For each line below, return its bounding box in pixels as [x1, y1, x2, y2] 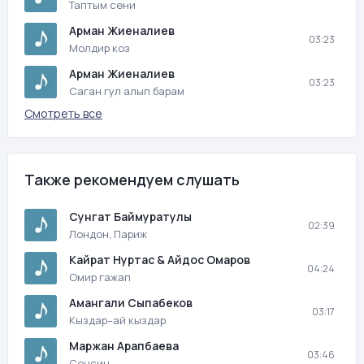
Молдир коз [69, 41, 130, 55]
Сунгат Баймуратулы [69, 209, 192, 224]
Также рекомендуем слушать [24, 170, 240, 189]
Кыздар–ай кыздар [69, 313, 166, 327]
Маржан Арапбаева [69, 338, 179, 353]
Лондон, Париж [69, 227, 147, 241]
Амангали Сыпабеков [69, 295, 193, 310]
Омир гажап [69, 270, 131, 284]
